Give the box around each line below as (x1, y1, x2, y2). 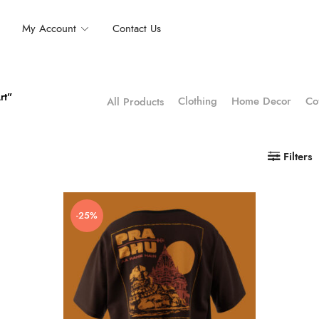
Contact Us (113, 21, 162, 36)
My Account (22, 21, 77, 36)
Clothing (178, 94, 217, 108)
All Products (107, 94, 164, 109)
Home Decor (231, 94, 291, 108)
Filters (283, 150, 313, 164)
